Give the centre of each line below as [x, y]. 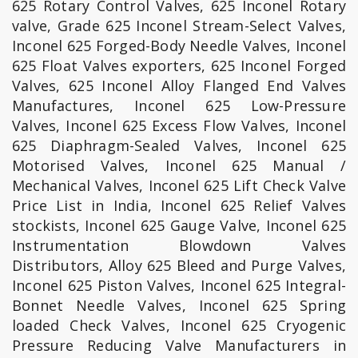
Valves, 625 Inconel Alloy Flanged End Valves [179, 86]
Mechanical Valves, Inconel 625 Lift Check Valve [179, 185]
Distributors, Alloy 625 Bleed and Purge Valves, [179, 265]
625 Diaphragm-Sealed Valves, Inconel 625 [179, 145]
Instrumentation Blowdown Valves [179, 245]
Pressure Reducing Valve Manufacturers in [179, 345]
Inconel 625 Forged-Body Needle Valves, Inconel [179, 46]
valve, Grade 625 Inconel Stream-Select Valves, [179, 26]
